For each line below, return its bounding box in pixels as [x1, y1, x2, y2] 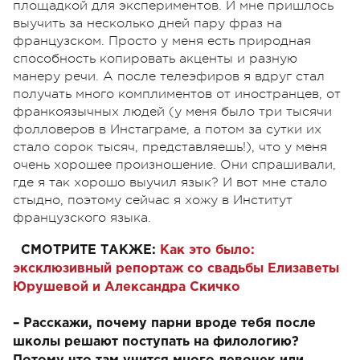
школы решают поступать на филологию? [13, 336, 299, 349]
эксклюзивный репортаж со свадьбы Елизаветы [13, 263, 339, 276]
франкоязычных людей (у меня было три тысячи [13, 104, 332, 120]
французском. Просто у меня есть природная [13, 34, 311, 49]
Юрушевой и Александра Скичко [13, 281, 240, 294]
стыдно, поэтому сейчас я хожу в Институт [13, 193, 292, 208]
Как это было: [160, 244, 255, 257]
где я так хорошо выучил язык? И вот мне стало [13, 175, 327, 190]
